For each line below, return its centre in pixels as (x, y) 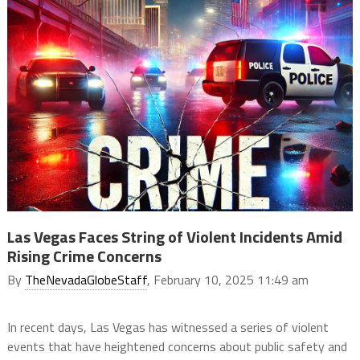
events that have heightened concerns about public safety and (177, 346)
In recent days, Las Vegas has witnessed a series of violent (168, 327)
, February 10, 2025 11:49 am (227, 279)
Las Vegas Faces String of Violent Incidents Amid (174, 236)
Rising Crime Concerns (84, 256)
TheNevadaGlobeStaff (86, 279)
